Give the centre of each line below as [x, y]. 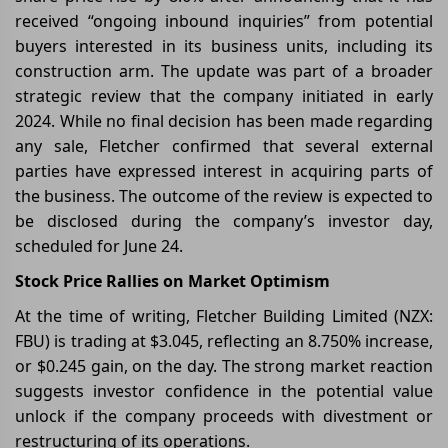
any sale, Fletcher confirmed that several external [224, 145]
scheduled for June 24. [99, 245]
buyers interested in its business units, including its [224, 45]
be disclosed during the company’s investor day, [224, 220]
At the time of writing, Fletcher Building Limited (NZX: [224, 315]
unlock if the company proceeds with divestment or [224, 415]
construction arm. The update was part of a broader [224, 70]
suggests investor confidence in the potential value [224, 390]
